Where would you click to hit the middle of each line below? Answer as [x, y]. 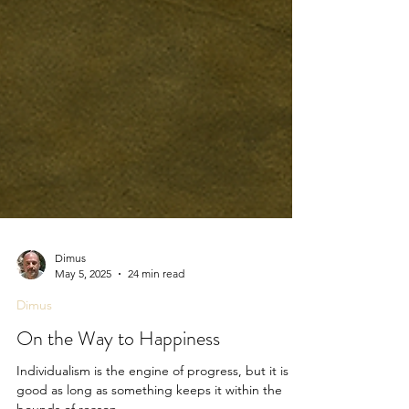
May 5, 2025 [83, 317]
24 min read [156, 317]
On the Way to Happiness [118, 382]
